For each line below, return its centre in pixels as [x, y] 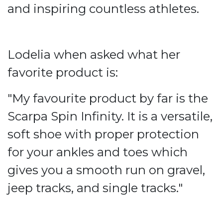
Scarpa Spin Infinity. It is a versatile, [110, 116]
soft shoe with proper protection [103, 134]
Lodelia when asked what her [94, 55]
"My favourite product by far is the [108, 99]
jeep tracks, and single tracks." [95, 188]
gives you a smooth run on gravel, [106, 170]
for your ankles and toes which [98, 152]
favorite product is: [63, 73]
